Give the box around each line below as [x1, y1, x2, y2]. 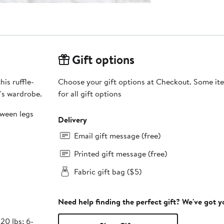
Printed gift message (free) [73, 147, 167, 159]
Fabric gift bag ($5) [73, 165, 141, 177]
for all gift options [57, 87, 121, 99]
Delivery [57, 113, 87, 125]
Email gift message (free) [73, 129, 160, 141]
